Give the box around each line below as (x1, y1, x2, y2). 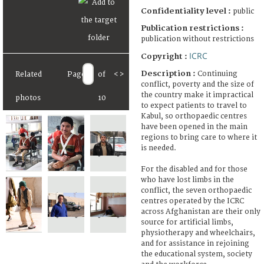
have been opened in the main (141, 122, 247, 131)
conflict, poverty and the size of (141, 80, 254, 89)
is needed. (141, 143, 176, 153)
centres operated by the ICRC (141, 196, 244, 206)
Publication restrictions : (141, 23, 244, 33)
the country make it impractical (141, 90, 253, 100)
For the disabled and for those (141, 164, 247, 174)
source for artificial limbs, (141, 217, 233, 227)
